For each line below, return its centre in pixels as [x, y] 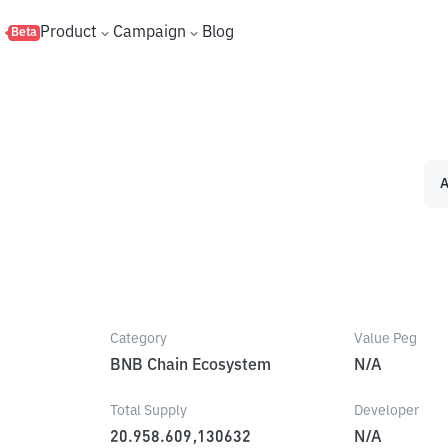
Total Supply [149, 411]
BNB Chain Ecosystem [191, 366]
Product [68, 32]
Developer [386, 411]
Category [139, 339]
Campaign [149, 32]
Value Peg [385, 339]
